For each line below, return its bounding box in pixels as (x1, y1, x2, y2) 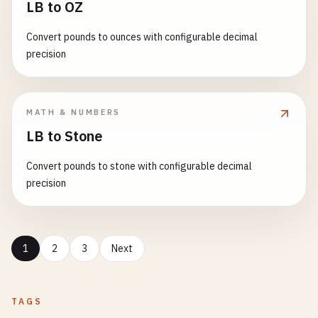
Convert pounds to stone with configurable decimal (26, 160, 252, 172)
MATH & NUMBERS (26, 107, 121, 117)
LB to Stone (26, 126, 102, 146)
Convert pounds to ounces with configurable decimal (26, 31, 258, 43)
